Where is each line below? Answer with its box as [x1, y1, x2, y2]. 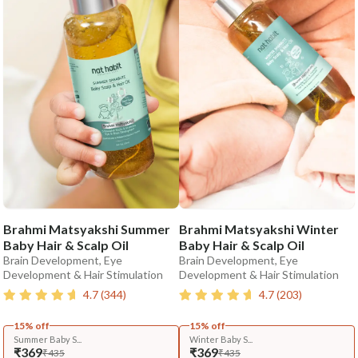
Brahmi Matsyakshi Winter [179, 221, 339, 237]
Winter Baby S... [189, 334, 253, 344]
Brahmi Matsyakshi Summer [3, 221, 170, 237]
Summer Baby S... [14, 334, 82, 344]
